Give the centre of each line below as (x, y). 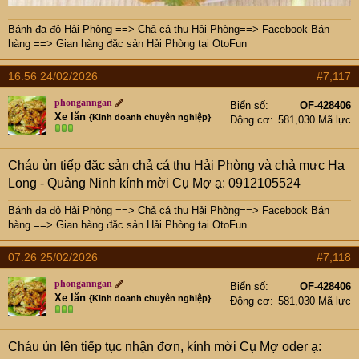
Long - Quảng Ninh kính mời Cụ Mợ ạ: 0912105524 (154, 183)
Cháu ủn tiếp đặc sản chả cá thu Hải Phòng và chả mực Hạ (176, 165)
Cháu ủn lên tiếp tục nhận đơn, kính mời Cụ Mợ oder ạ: (165, 346)
